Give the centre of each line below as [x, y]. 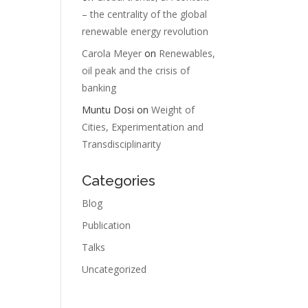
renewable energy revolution [145, 31]
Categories [119, 180]
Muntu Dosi [108, 110]
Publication [107, 225]
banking [99, 88]
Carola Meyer [112, 53]
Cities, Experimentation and [143, 127]
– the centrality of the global [145, 14]
